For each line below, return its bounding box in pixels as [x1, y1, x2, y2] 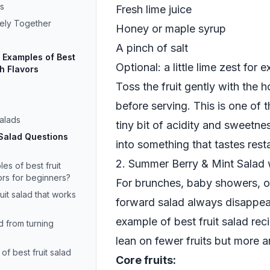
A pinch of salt [116, 42, 188, 54]
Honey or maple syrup [116, 22, 226, 35]
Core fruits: [116, 254, 176, 266]
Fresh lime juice [116, 3, 192, 16]
